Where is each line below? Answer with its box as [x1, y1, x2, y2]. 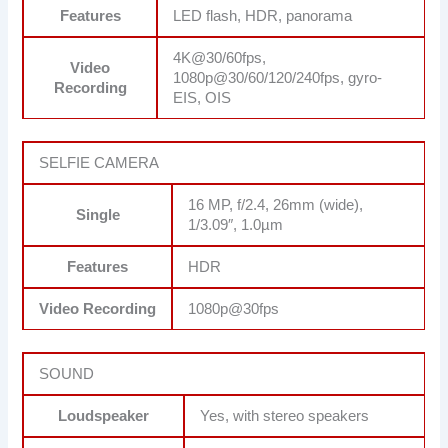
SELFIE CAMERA [39, 155, 160, 172]
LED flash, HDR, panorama [173, 8, 353, 25]
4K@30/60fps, [173, 50, 267, 67]
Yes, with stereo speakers [200, 408, 370, 425]
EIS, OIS [173, 90, 232, 107]
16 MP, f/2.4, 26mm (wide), [188, 197, 364, 214]
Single [75, 207, 120, 224]
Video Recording [39, 301, 157, 318]
